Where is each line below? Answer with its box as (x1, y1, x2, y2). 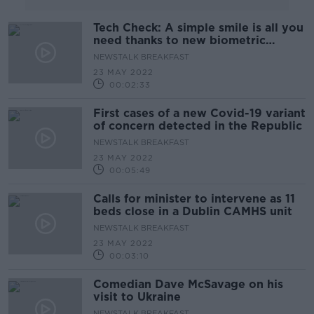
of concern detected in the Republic (93, 119, 302, 132)
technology (93, 46, 159, 60)
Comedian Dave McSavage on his (93, 278, 283, 291)
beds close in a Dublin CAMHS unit (93, 205, 292, 218)
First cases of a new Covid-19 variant (93, 107, 306, 120)
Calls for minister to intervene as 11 (93, 192, 295, 205)
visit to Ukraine (93, 290, 181, 303)
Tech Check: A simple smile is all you (93, 21, 303, 34)
